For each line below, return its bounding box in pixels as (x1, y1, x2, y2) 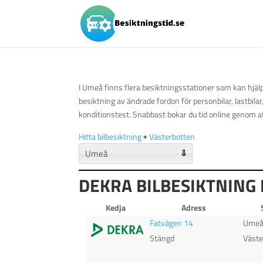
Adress (181, 201, 206, 214)
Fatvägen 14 (150, 217, 194, 229)
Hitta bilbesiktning (79, 130, 142, 143)
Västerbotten (149, 130, 195, 143)
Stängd (150, 232, 175, 244)
